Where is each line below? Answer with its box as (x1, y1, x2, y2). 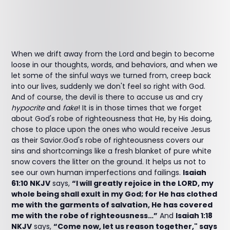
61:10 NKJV (11, 178, 51, 188)
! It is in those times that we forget (78, 103, 202, 113)
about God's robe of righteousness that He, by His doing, (11, 113, 213, 124)
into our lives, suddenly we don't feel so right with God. (11, 81, 206, 91)
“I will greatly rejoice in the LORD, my (72, 178, 214, 188)
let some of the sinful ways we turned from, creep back (11, 70, 212, 81)
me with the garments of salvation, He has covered (11, 200, 213, 210)
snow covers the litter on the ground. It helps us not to (11, 157, 206, 167)
